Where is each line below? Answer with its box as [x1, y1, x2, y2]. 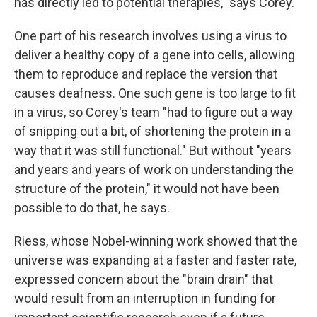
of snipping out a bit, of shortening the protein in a [14, 124, 291, 139]
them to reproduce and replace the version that [14, 67, 277, 81]
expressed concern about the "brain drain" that [14, 272, 273, 287]
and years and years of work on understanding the [14, 162, 294, 177]
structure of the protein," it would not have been [14, 181, 279, 196]
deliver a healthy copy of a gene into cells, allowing [14, 47, 295, 62]
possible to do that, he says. [14, 200, 170, 215]
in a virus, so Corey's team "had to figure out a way [14, 105, 293, 120]
